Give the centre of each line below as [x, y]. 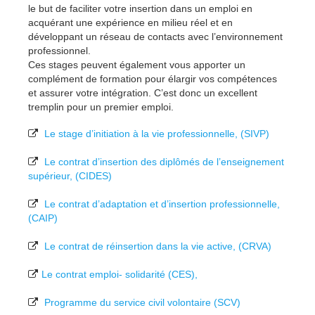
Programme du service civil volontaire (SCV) [142, 302]
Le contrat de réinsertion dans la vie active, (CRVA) [158, 246]
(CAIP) [43, 218]
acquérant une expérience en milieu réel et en [130, 22]
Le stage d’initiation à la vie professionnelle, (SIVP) [157, 134]
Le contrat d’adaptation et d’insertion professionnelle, [162, 204]
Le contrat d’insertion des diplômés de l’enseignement [164, 162]
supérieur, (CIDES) [70, 176]
